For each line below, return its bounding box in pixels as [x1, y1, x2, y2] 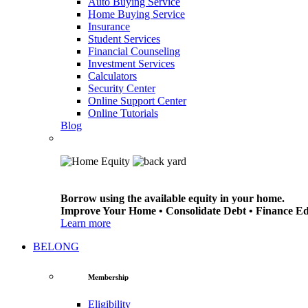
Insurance [88, 20, 130, 32]
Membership [88, 272, 129, 281]
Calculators [88, 69, 137, 82]
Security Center [88, 82, 155, 94]
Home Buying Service [88, 8, 185, 20]
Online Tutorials [88, 107, 158, 119]
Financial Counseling [88, 45, 180, 57]
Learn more [60, 217, 111, 229]
